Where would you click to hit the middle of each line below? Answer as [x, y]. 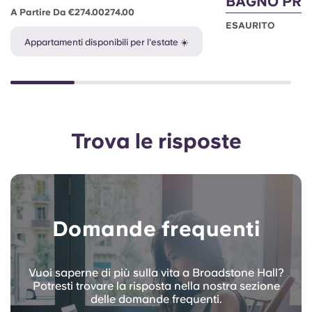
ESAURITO [250, 26]
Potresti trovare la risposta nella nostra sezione [156, 286]
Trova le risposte [156, 141]
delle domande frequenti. [156, 299]
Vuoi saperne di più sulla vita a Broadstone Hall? [156, 273]
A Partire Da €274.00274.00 [72, 13]
